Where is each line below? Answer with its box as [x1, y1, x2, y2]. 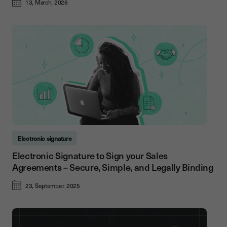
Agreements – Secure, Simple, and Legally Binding [12, 160, 213, 174]
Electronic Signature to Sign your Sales [12, 148, 168, 163]
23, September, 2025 [25, 181, 80, 191]
